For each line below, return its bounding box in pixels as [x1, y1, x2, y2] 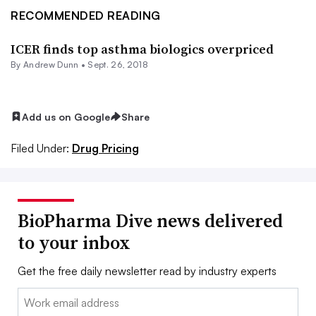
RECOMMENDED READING [11, 8, 161, 23]
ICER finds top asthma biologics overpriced [11, 39, 274, 58]
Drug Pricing [72, 141, 139, 156]
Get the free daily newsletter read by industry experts [18, 264, 276, 279]
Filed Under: [11, 141, 69, 156]
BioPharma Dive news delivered [18, 208, 283, 234]
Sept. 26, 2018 [87, 59, 148, 70]
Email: [18, 289, 47, 304]
